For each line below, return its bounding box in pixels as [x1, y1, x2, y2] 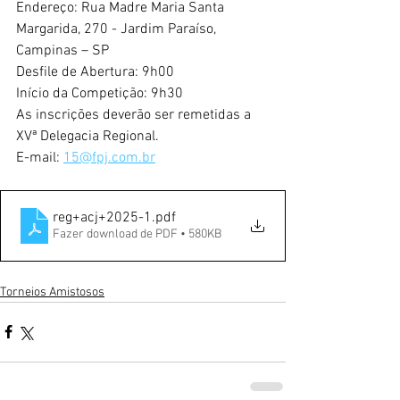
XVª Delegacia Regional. [16, 127, 159, 146]
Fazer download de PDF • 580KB [53, 226, 221, 242]
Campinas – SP [16, 41, 109, 60]
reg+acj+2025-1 [53, 208, 152, 227]
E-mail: [16, 148, 63, 167]
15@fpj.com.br [63, 148, 155, 167]
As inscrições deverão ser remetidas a [16, 105, 254, 124]
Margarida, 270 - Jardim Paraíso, [16, 20, 216, 38]
